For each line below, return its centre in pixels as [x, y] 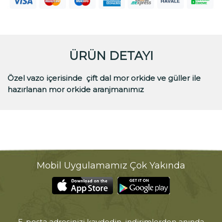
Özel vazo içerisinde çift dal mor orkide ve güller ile [104, 78]
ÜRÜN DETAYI [111, 56]
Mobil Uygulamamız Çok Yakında [111, 166]
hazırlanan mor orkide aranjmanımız [76, 90]
